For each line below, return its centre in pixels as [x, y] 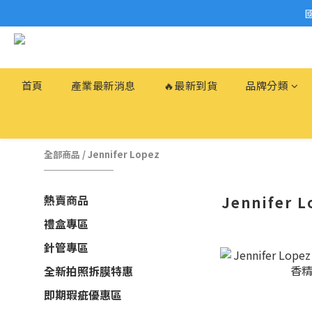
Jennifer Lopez [124, 154]
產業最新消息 [103, 85]
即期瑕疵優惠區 [83, 295]
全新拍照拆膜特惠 [88, 271]
